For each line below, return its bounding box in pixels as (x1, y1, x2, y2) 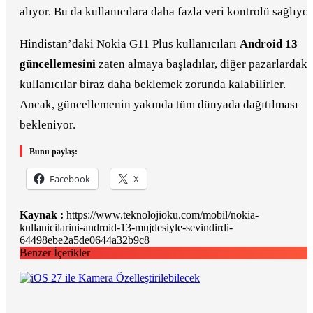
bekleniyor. (20, 118, 75, 132)
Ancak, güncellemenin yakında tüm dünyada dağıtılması (20, 98, 298, 112)
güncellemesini (20, 57, 96, 71)
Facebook (50, 173, 90, 186)
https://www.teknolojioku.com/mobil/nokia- (66, 209, 259, 221)
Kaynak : (20, 209, 66, 221)
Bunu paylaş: (29, 147, 78, 157)
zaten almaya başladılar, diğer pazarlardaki (96, 57, 311, 71)
